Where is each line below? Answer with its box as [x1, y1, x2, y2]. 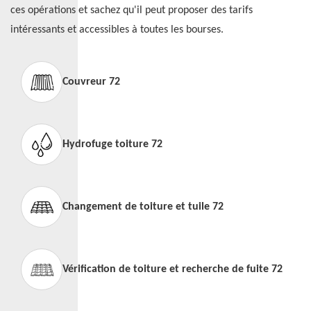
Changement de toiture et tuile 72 [62, 201, 224, 212]
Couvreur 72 [62, 76, 120, 87]
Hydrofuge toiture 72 [62, 139, 162, 150]
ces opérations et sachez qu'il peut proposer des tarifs [10, 5, 253, 16]
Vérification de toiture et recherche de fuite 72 [62, 264, 283, 275]
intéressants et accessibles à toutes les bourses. [10, 24, 224, 35]
